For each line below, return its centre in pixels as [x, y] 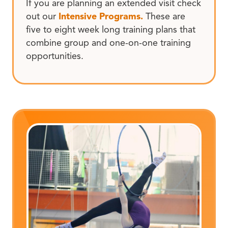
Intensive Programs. [101, 17]
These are [164, 17]
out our [42, 17]
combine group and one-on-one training [108, 43]
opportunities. [55, 56]
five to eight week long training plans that [111, 30]
